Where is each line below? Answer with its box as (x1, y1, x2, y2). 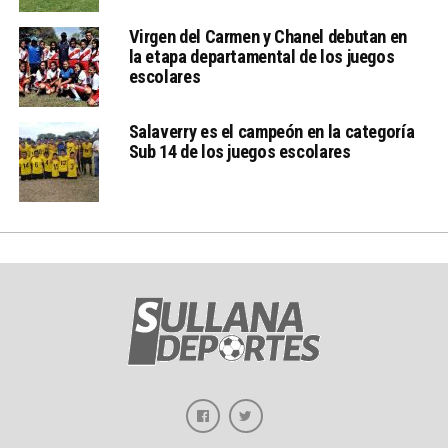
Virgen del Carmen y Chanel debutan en (128, 25, 407, 47)
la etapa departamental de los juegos (128, 45, 395, 67)
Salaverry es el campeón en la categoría (128, 120, 415, 142)
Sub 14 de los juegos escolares (128, 140, 351, 162)
